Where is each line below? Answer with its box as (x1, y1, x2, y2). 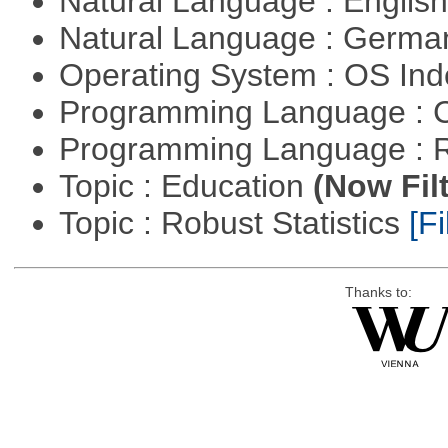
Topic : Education (58, 167, 313, 204)
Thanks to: (344, 285, 412, 301)
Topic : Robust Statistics (58, 204, 409, 241)
